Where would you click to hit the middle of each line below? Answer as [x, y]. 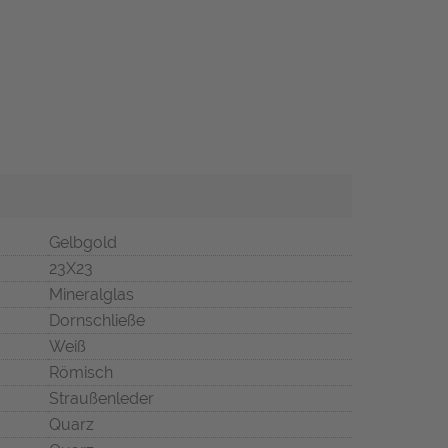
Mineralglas [91, 295]
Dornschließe [97, 321]
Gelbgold [83, 243]
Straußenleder [101, 399]
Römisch [81, 373]
